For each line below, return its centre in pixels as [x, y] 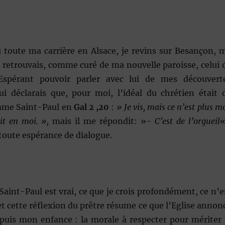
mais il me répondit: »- [103, 121]
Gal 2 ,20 [91, 107]
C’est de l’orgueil [187, 121]
